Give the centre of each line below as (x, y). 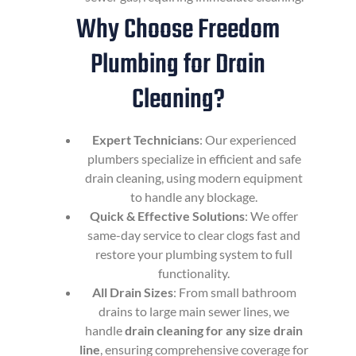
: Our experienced (248, 140)
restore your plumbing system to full (194, 254)
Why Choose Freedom (178, 31)
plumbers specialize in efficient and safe (194, 159)
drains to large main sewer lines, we (194, 311)
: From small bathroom (234, 292)
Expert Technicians (145, 140)
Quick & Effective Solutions (167, 216)
